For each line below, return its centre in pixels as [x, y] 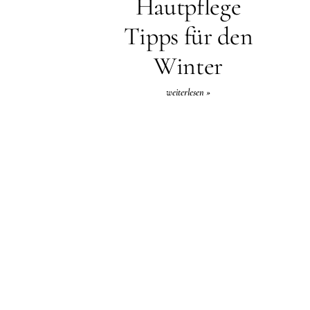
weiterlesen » [188, 92]
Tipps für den [188, 36]
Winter [188, 66]
